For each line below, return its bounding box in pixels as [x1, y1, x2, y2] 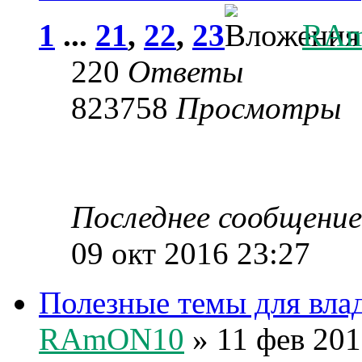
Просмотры [176, 90, 341, 125]
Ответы [128, 53, 243, 89]
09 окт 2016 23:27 [71, 235, 310, 271]
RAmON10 [39, 321, 184, 356]
